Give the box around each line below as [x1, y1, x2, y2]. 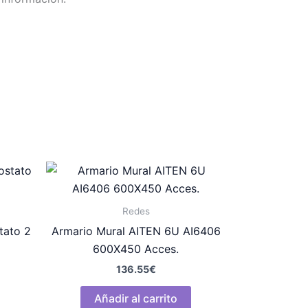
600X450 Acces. [93, 242, 179, 256]
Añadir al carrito [94, 291, 177, 306]
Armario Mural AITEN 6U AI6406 [51, 224, 221, 239]
